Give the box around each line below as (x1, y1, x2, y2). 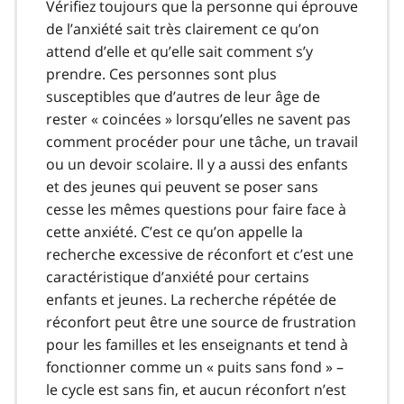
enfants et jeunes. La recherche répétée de (46, 289, 336, 309)
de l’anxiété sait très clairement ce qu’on (46, 18, 319, 39)
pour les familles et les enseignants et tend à (46, 334, 348, 354)
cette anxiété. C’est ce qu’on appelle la (46, 221, 303, 242)
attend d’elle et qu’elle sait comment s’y (46, 41, 313, 61)
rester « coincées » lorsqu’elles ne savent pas (46, 108, 351, 129)
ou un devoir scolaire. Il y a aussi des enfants (46, 153, 348, 174)
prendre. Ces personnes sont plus (46, 63, 277, 84)
